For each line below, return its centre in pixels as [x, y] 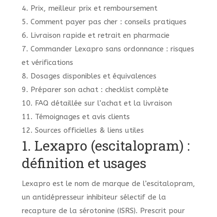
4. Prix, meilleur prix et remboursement [89, 8]
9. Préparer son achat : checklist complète [95, 90]
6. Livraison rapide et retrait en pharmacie [95, 36]
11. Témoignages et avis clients [76, 117]
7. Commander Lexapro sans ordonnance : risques [108, 49]
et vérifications [47, 63]
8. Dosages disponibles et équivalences [89, 76]
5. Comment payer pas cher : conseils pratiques [104, 22]
